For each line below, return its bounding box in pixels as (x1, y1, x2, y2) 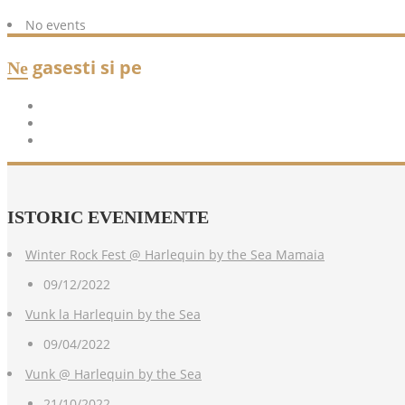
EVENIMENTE (83, 207, 209, 228)
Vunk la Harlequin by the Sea (25, 306, 201, 324)
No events (25, 16, 86, 34)
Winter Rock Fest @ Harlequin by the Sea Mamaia (25, 246, 325, 264)
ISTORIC (7, 207, 83, 228)
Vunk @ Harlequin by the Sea (25, 365, 202, 383)
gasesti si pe (28, 55, 142, 80)
